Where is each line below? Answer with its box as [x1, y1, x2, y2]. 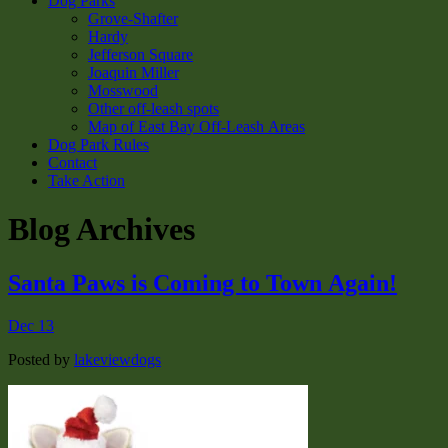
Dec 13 [8, 316, 54, 334]
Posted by [8, 350, 74, 368]
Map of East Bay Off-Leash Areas [88, 118, 305, 135]
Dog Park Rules [48, 136, 149, 153]
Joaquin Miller [88, 64, 179, 81]
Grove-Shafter [88, 10, 178, 27]
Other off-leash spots [88, 100, 219, 117]
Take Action [48, 172, 125, 189]
